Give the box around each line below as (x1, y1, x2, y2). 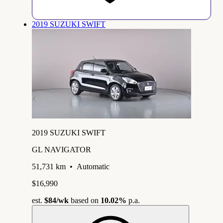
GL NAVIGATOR (32, 145, 91, 154)
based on (69, 196, 101, 205)
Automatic (77, 162, 110, 171)
